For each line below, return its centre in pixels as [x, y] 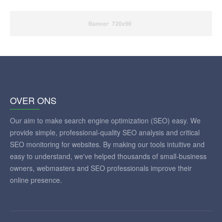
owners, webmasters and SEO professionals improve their [101, 168]
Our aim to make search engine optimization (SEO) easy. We [105, 120]
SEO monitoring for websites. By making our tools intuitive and [107, 144]
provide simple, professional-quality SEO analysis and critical [105, 132]
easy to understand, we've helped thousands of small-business [108, 156]
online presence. [36, 180]
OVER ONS [33, 100]
